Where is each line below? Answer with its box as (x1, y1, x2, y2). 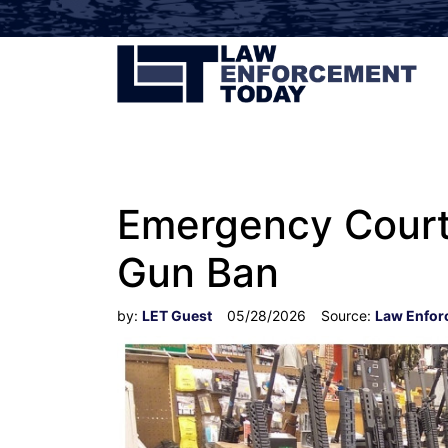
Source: (321, 307, 375, 324)
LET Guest (142, 307, 212, 324)
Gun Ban (117, 248, 279, 297)
